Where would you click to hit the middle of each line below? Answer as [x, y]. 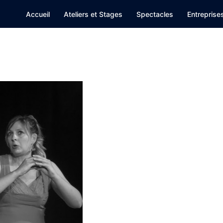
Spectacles [155, 14]
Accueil [38, 14]
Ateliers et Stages [93, 14]
